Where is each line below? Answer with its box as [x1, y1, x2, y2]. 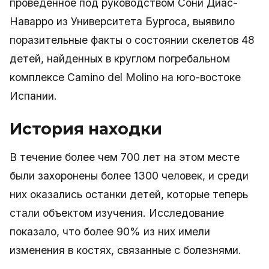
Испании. [10, 89, 57, 102]
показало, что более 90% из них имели [10, 225, 210, 238]
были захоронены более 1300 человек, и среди [10, 169, 249, 182]
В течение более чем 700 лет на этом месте [10, 151, 240, 163]
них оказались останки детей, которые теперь [10, 188, 248, 201]
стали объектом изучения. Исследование [10, 207, 224, 219]
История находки [10, 119, 162, 139]
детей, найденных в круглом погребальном [10, 52, 230, 65]
